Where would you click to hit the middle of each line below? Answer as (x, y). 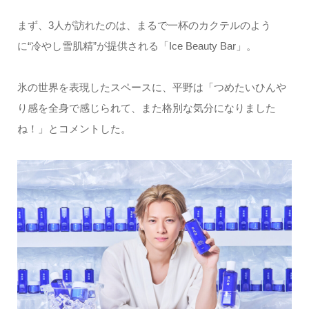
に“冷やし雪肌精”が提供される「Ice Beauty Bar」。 (137, 46)
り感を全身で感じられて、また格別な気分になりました (146, 108)
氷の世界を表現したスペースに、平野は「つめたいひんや (151, 87)
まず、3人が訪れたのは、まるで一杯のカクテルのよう (144, 25)
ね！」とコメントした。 (74, 128)
